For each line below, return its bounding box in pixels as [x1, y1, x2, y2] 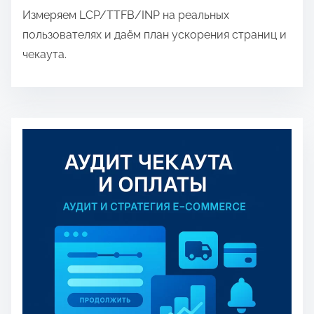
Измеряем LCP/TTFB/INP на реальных [22, 8, 229, 22]
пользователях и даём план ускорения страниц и [22, 28, 287, 41]
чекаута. [22, 48, 67, 61]
